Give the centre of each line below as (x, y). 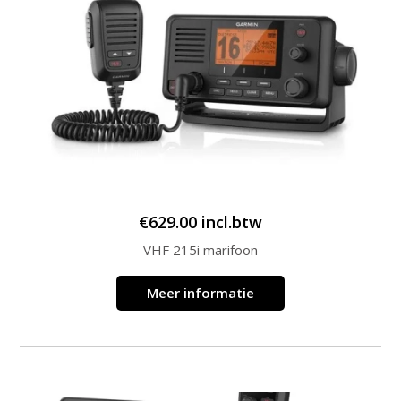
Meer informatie (200, 293)
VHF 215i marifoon (200, 250)
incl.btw (232, 222)
